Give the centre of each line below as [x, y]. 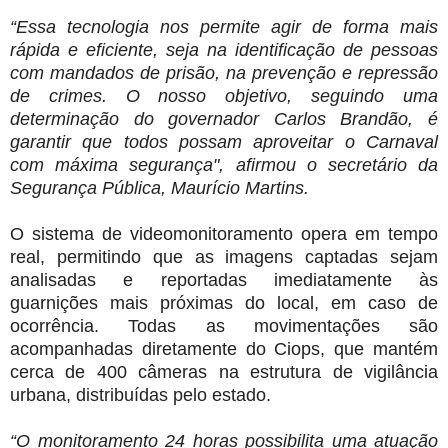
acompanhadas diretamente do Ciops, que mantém [224, 348]
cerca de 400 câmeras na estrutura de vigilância [224, 371]
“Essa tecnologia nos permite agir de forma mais [224, 26]
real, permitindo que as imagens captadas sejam [224, 256]
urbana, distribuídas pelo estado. [140, 394]
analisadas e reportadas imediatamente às [224, 279]
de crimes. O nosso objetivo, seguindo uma [224, 95]
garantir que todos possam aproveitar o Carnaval [224, 141]
